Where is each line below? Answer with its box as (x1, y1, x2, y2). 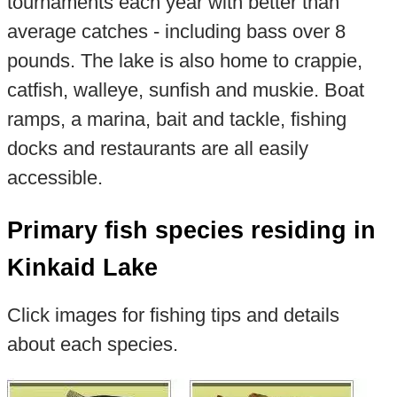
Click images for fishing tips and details (6, 304, 339, 327)
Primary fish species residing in (6, 216, 376, 244)
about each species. (6, 333, 178, 356)
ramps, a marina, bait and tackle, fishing (6, 107, 346, 130)
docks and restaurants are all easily (6, 136, 308, 160)
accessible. (6, 166, 103, 189)
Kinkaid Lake (6, 253, 158, 281)
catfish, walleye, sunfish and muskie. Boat (6, 78, 364, 101)
